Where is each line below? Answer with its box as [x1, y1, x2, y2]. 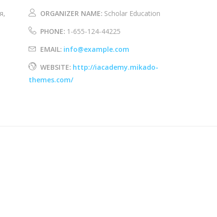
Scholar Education [104, 8, 161, 18]
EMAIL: [40, 44, 62, 54]
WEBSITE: [40, 62, 72, 72]
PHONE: [40, 26, 66, 36]
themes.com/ [29, 75, 74, 84]
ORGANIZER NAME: [40, 8, 103, 18]
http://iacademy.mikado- [73, 62, 159, 72]
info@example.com [63, 44, 130, 54]
